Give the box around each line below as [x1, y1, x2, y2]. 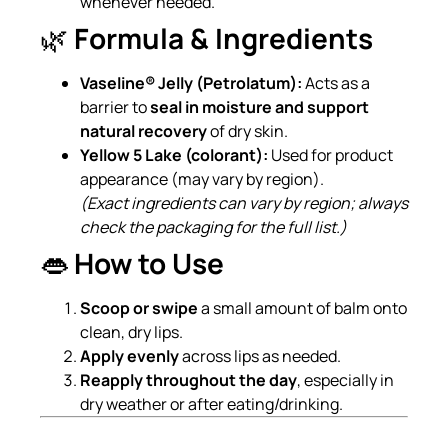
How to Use [74, 243, 224, 282]
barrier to [80, 95, 150, 118]
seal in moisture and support [150, 95, 369, 118]
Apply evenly [80, 344, 179, 367]
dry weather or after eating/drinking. [80, 392, 343, 415]
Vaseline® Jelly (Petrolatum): [80, 71, 302, 94]
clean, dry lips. [80, 320, 183, 343]
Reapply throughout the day [80, 368, 297, 391]
